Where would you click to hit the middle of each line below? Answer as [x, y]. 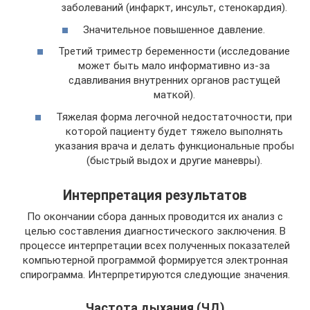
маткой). [174, 95]
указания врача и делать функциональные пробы [174, 146]
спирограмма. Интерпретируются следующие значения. [155, 274]
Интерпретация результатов [155, 195]
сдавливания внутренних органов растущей [174, 81]
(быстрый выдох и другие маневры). [174, 160]
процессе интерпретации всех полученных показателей [155, 245]
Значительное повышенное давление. [174, 29]
